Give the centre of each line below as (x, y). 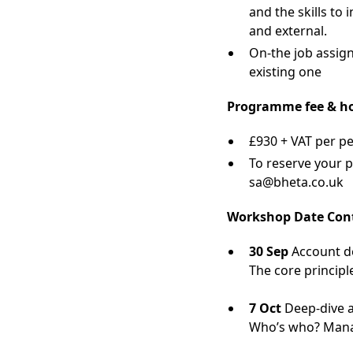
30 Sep (269, 251)
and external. (288, 31)
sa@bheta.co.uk (296, 182)
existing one (285, 72)
